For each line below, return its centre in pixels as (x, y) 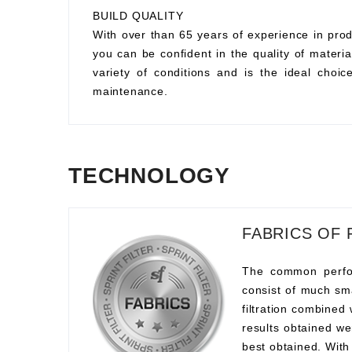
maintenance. (130, 91)
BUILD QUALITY (138, 16)
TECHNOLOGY (149, 176)
